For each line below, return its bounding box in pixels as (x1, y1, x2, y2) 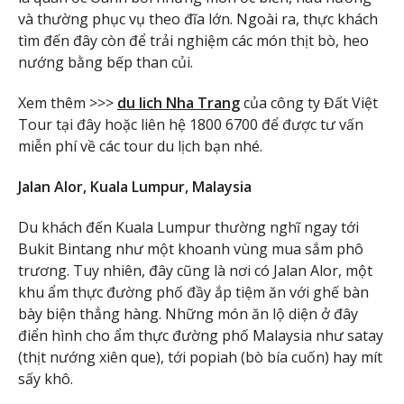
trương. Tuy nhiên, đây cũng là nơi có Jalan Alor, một (18, 260, 372, 280)
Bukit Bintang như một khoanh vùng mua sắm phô (18, 238, 363, 259)
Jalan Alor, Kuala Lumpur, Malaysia (18, 176, 252, 197)
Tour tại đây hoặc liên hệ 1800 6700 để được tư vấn (18, 115, 363, 135)
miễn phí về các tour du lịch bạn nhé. (18, 136, 262, 157)
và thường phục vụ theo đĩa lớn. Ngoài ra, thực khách (18, 9, 378, 30)
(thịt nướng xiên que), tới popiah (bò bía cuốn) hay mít (18, 346, 382, 367)
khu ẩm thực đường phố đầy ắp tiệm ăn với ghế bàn (18, 281, 369, 302)
